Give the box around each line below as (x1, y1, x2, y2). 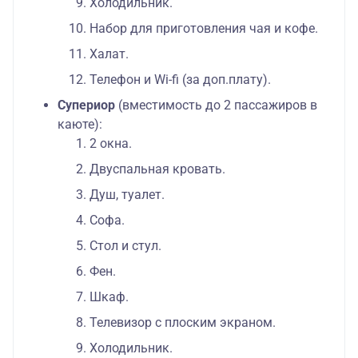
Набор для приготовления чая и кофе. (89, 21, 318, 37)
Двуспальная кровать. (89, 161, 225, 177)
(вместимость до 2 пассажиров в (118, 97, 317, 113)
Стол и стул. (89, 238, 161, 254)
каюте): (58, 117, 102, 133)
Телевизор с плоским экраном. (89, 315, 276, 331)
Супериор (58, 97, 118, 113)
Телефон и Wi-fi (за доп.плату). (89, 72, 271, 88)
